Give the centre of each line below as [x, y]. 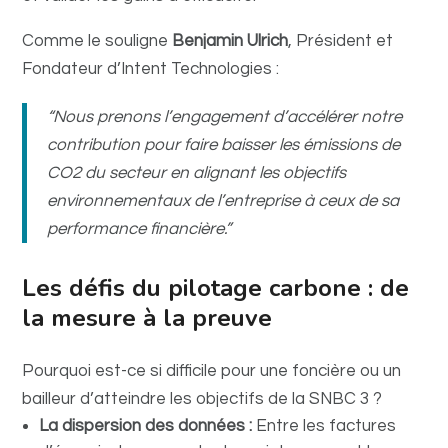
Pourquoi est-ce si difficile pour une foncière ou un [212, 370]
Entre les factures [324, 425]
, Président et [341, 40]
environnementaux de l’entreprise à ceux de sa [223, 200]
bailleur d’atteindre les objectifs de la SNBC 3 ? [202, 398]
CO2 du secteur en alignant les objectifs [197, 172]
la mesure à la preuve [147, 317]
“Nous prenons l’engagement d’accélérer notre [225, 116]
